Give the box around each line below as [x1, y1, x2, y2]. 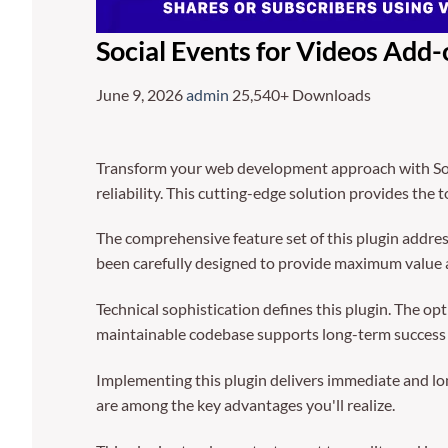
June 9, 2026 [96, 84, 186, 104]
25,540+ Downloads [232, 84, 371, 104]
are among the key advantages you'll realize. [96, 394, 395, 414]
